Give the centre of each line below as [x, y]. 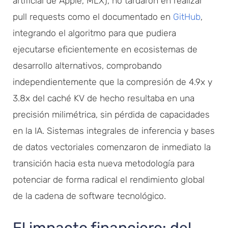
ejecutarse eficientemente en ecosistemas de [105, 49]
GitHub [187, 17]
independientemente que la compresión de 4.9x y [112, 82]
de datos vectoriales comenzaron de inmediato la [112, 147]
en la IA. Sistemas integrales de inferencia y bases [114, 131]
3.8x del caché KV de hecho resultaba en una [104, 98]
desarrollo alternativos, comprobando [87, 65]
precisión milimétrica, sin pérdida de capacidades [111, 114]
